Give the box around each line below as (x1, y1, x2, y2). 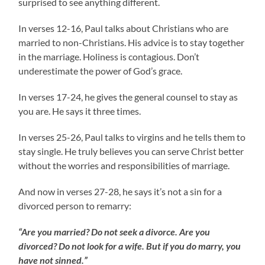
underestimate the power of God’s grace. (18, 64, 183, 76)
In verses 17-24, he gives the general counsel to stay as (18, 91, 238, 102)
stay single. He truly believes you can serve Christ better (18, 145, 244, 157)
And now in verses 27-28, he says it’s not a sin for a (18, 185, 222, 197)
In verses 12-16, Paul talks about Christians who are (18, 22, 229, 34)
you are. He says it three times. (18, 105, 141, 117)
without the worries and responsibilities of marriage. (18, 159, 230, 171)
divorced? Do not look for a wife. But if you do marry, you (18, 240, 241, 251)
